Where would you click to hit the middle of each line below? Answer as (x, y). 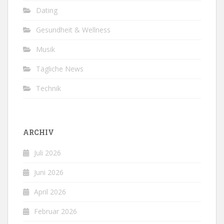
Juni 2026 (49, 172)
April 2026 (50, 191)
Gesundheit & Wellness (73, 29)
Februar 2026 (55, 211)
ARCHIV (38, 132)
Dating (47, 10)
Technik (48, 88)
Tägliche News (60, 68)
